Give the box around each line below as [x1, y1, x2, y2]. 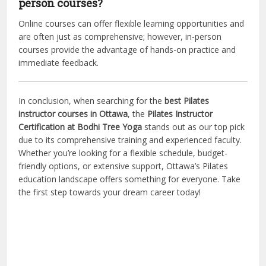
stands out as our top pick [142, 121, 245, 132]
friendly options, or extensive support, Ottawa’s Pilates [18, 160, 229, 172]
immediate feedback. [18, 57, 99, 68]
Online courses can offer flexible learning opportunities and [18, 18, 245, 29]
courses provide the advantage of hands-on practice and [18, 44, 236, 55]
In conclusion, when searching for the [18, 95, 165, 106]
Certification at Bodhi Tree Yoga [18, 121, 142, 132]
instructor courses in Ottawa [18, 108, 128, 119]
